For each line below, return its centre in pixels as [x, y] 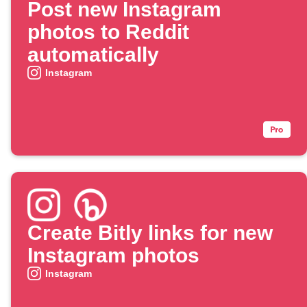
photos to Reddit [108, 32]
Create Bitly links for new [150, 233]
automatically [93, 55]
